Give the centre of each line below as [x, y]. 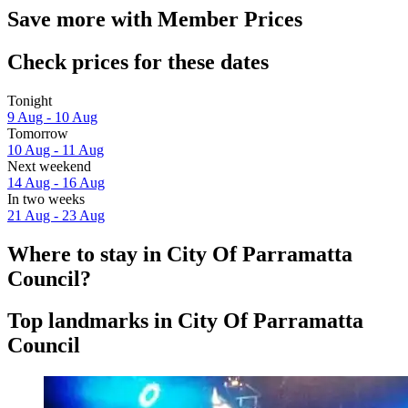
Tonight [30, 100]
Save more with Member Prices [155, 19]
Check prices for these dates [138, 61]
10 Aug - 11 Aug [56, 149]
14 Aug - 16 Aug [56, 182]
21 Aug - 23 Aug [56, 215]
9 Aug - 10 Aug [52, 117]
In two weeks [46, 199]
